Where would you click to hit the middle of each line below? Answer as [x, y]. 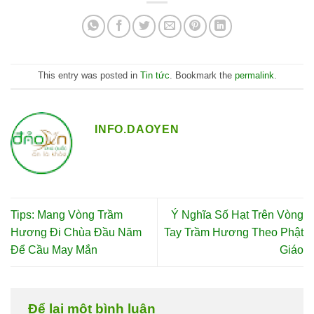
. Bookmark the [202, 76]
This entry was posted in [89, 76]
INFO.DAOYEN [137, 129]
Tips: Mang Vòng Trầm [67, 214]
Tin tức [155, 76]
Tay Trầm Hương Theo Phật [234, 232]
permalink [254, 76]
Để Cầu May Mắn [54, 250]
